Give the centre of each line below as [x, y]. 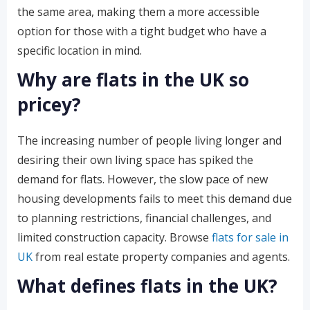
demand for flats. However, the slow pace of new [143, 179]
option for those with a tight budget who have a [142, 31]
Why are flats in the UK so [133, 80]
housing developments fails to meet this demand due [155, 199]
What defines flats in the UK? [147, 286]
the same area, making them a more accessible [138, 12]
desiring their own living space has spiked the [135, 160]
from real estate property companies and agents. [161, 257]
